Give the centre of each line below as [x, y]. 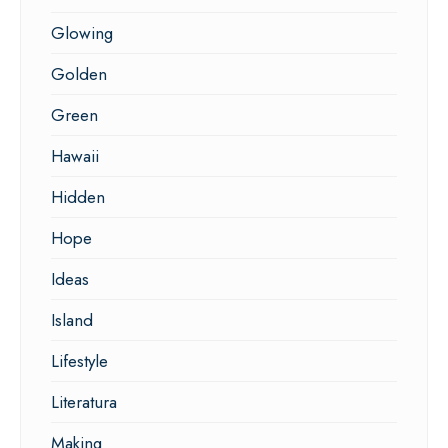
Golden [79, 73]
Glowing [82, 32]
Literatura [84, 401]
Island [72, 319]
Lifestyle [79, 360]
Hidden [78, 196]
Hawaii [75, 155]
